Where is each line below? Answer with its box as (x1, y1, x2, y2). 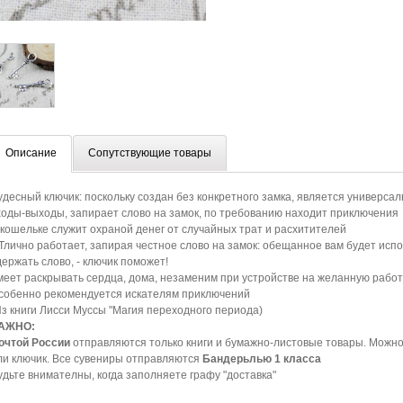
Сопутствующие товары (88, 147, 211, 159)
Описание (5, 147, 57, 159)
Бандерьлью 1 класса (202, 353, 321, 365)
